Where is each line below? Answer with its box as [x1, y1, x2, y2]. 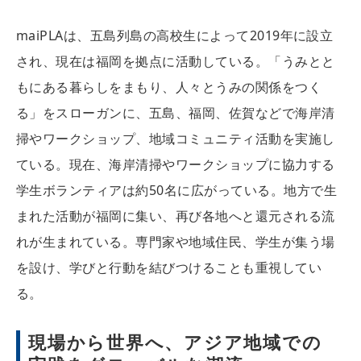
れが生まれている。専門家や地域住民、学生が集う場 [16, 232, 335, 251]
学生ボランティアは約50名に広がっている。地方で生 [16, 180, 337, 199]
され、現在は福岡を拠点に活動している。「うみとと [16, 52, 335, 70]
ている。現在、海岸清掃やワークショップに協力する [16, 155, 335, 173]
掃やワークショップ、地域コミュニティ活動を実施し [16, 129, 335, 147]
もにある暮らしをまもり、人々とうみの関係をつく [16, 77, 322, 96]
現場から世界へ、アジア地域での [28, 329, 322, 354]
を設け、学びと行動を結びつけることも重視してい [16, 258, 322, 276]
